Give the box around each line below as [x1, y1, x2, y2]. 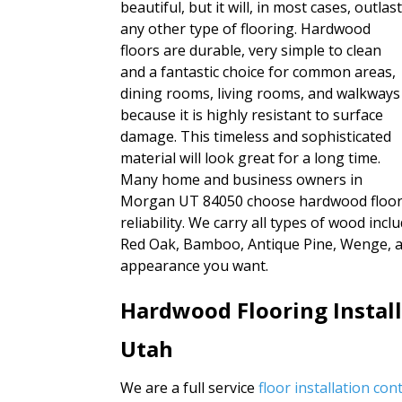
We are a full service [120, 378, 259, 398]
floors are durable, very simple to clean [120, 40, 382, 61]
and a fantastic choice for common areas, [120, 62, 397, 83]
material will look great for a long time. [120, 148, 381, 169]
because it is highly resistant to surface [120, 105, 384, 126]
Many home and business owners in [120, 170, 363, 190]
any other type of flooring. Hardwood [120, 19, 371, 39]
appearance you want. [120, 256, 269, 276]
